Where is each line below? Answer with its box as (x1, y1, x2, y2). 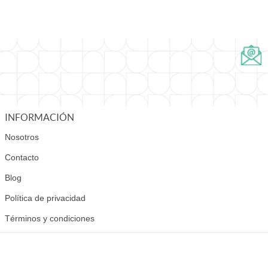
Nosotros (5, 132, 39, 142)
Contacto (5, 153, 39, 163)
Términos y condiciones (5, 214, 95, 224)
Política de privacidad (5, 193, 86, 203)
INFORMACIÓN (5, 112, 74, 123)
